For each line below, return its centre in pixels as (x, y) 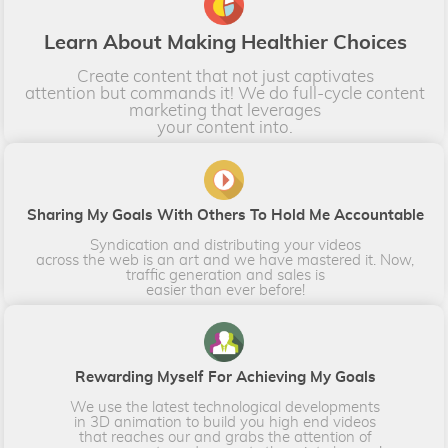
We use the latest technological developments (225, 407)
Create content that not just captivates (225, 76)
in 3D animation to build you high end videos (225, 422)
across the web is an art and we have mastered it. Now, (225, 260)
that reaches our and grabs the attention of (225, 437)
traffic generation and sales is (225, 275)
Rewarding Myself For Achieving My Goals (225, 377)
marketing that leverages (225, 110)
